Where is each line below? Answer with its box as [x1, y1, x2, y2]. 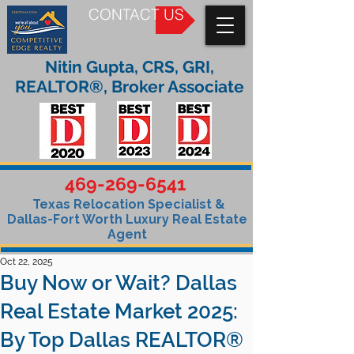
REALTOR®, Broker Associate [15, 77, 244, 96]
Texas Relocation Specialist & [28, 197, 225, 212]
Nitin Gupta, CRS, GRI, [45, 57, 214, 77]
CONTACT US [88, 6, 184, 24]
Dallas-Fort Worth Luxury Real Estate [6, 212, 247, 227]
